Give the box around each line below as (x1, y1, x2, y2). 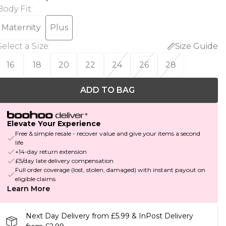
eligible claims (15, 175, 55, 183)
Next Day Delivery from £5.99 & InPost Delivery (25, 211, 193, 221)
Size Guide (175, 41, 218, 51)
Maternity (1, 23, 41, 32)
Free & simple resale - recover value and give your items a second (15, 130, 200, 138)
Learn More (7, 184, 50, 194)
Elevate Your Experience (7, 119, 101, 129)
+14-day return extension (15, 148, 87, 156)
